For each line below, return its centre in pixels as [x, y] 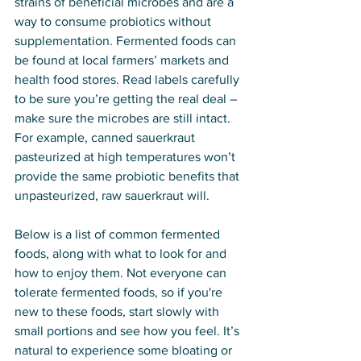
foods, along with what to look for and [122, 254]
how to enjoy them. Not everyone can [122, 273]
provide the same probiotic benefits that [129, 176]
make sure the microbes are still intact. [124, 118]
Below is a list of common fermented [119, 234]
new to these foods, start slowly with [118, 312]
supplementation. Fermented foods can [127, 41]
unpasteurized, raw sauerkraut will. [112, 196]
